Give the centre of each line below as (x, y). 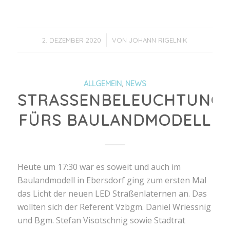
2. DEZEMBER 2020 (72, 40)
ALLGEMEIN (102, 83)
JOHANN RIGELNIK (158, 40)
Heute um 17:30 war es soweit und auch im (99, 167)
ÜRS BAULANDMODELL (115, 120)
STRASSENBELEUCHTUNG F (120, 100)
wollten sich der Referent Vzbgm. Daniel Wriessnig (114, 207)
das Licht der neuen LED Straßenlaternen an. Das (112, 194)
